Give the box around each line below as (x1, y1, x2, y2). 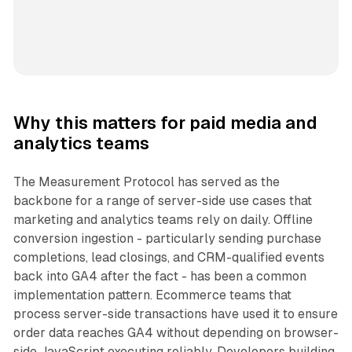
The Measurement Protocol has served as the (13, 174, 280, 190)
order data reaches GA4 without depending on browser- (13, 325, 339, 341)
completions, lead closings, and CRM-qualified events (13, 250, 324, 266)
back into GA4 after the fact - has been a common (13, 269, 306, 284)
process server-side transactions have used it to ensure (13, 306, 338, 322)
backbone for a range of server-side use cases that (13, 193, 312, 209)
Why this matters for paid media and (13, 113, 317, 134)
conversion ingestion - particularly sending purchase (13, 231, 321, 247)
